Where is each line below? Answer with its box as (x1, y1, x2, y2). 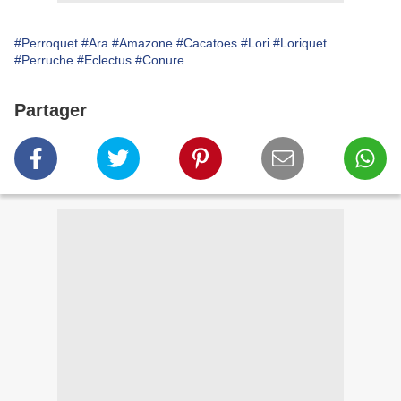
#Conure (135, 53, 184, 68)
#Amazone (112, 36, 173, 51)
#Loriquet (273, 36, 327, 51)
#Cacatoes (176, 36, 237, 51)
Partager (14, 100, 87, 121)
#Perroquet (14, 36, 78, 51)
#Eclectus (77, 53, 132, 68)
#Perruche (14, 53, 73, 68)
